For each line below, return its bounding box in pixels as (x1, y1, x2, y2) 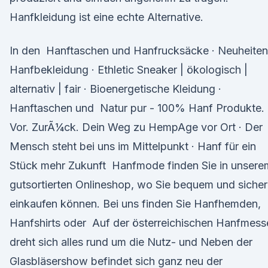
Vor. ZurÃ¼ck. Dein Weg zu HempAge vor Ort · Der (10, 121, 263, 133)
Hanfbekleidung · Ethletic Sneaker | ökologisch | (10, 63, 248, 76)
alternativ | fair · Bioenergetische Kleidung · (10, 83, 221, 95)
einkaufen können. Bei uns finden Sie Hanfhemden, (10, 197, 261, 210)
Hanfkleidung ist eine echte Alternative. (10, 11, 203, 23)
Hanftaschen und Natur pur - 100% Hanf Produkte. (10, 102, 264, 114)
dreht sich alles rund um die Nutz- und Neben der (10, 236, 252, 248)
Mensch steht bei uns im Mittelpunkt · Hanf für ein (10, 140, 256, 153)
